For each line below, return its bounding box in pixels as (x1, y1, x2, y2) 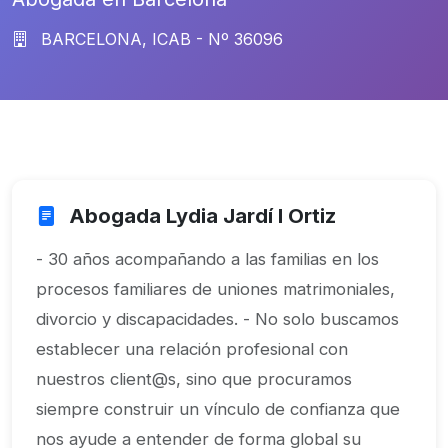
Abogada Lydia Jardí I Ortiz (64, 204, 336, 228)
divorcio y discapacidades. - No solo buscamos (36, 309, 399, 329)
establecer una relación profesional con (36, 339, 348, 359)
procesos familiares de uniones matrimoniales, (36, 279, 395, 299)
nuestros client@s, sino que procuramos (36, 369, 352, 389)
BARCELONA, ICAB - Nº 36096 (36, 29, 283, 49)
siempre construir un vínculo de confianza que (36, 399, 400, 419)
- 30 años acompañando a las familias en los (36, 249, 379, 269)
